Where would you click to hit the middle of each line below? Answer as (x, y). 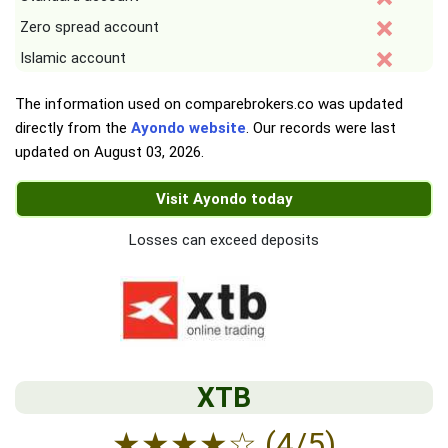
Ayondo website (188, 128)
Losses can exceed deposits (224, 240)
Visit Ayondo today (224, 199)
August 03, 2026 (147, 152)
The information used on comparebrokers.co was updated (209, 104)
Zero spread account (89, 27)
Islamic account (73, 58)
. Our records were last (321, 128)
